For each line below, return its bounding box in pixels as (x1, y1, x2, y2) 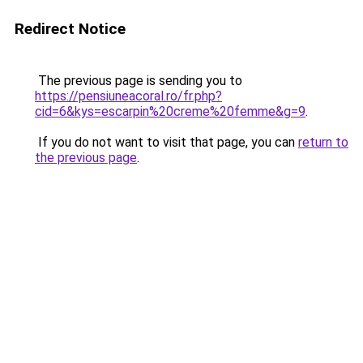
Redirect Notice (15, 19, 126, 38)
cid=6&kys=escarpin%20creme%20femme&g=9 (35, 104, 305, 119)
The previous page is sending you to (35, 73, 242, 88)
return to (298, 135, 348, 150)
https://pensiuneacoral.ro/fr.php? (35, 88, 222, 104)
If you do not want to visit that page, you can (35, 135, 298, 150)
